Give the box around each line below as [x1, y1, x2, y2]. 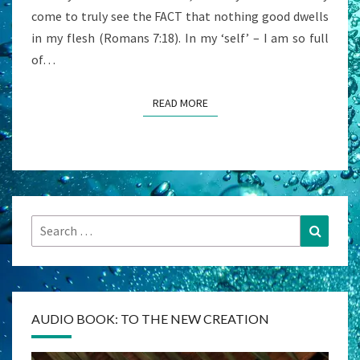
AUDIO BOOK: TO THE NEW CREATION [31, 311, 269, 327]
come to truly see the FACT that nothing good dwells [31, 8, 329, 25]
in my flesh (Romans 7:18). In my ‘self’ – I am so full [31, 30, 329, 47]
